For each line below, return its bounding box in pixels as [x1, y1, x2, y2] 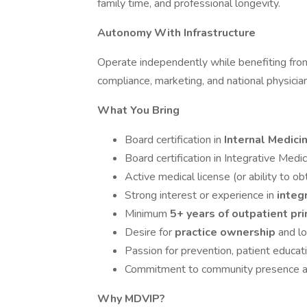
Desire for [125, 225, 175, 240]
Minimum [125, 206, 170, 221]
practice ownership [175, 225, 278, 240]
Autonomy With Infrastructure [97, 25, 256, 40]
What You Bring [97, 103, 180, 118]
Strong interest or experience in [125, 188, 277, 203]
